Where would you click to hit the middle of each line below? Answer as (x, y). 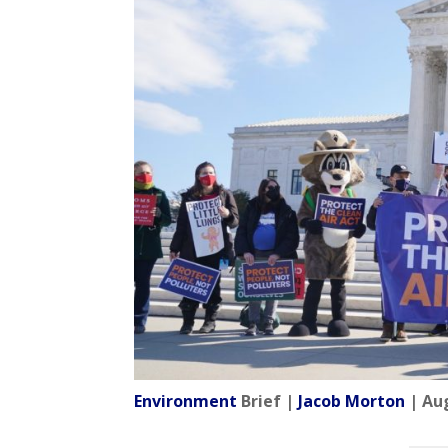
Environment (186, 401)
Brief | (268, 401)
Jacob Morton (352, 401)
